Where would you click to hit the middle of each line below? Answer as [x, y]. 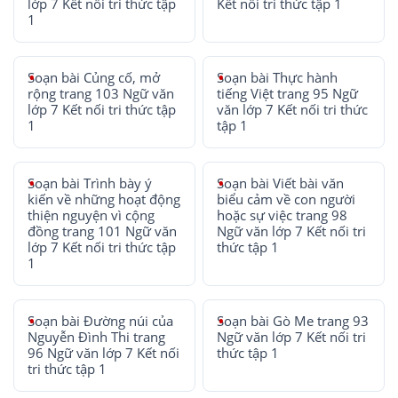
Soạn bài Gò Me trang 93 [293, 321]
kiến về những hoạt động [104, 199]
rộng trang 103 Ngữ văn [101, 94]
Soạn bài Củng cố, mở [94, 78]
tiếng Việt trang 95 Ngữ [288, 94]
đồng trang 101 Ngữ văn [102, 231]
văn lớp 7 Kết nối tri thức [293, 110]
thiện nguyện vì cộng [91, 215]
